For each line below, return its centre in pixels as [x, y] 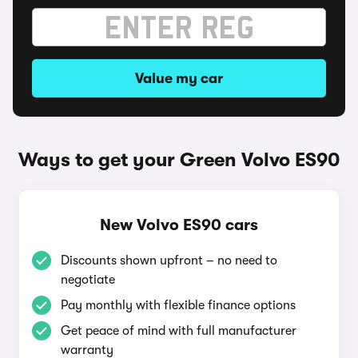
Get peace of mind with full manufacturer [179, 331]
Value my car [179, 78]
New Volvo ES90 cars [179, 225]
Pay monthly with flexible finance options [178, 305]
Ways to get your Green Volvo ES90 [179, 160]
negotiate [88, 280]
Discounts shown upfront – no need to [169, 261]
